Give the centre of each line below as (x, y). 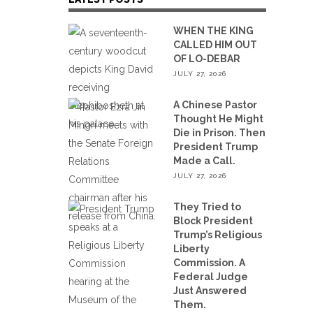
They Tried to (208, 206)
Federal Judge (211, 276)
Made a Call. (205, 160)
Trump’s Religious (218, 234)
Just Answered (210, 290)
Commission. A (210, 262)
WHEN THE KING (214, 30)
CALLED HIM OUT (216, 44)
